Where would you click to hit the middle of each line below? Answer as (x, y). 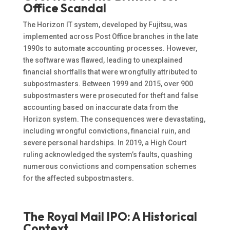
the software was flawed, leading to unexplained (103, 60)
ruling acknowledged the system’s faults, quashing (108, 155)
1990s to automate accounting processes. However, (110, 49)
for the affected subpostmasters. (78, 178)
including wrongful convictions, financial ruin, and (107, 131)
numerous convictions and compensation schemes (110, 167)
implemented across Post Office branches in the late (110, 37)
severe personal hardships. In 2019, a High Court (104, 143)
